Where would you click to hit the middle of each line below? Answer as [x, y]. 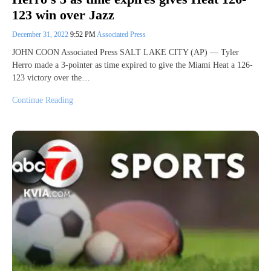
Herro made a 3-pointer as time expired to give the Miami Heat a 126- [132, 65]
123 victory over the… [51, 78]
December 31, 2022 [41, 35]
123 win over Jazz [63, 15]
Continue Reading [43, 100]
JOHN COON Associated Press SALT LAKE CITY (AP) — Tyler [126, 53]
